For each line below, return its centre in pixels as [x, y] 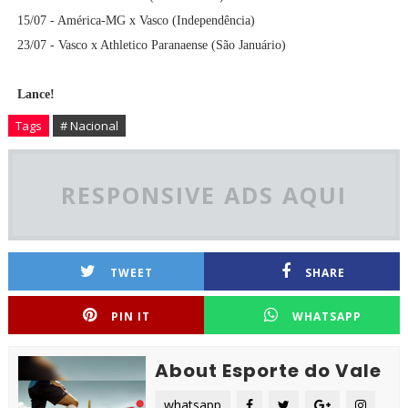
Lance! [36, 95]
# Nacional [89, 126]
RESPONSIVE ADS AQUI [204, 195]
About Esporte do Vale [268, 371]
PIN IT [131, 317]
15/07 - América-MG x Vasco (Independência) [136, 21]
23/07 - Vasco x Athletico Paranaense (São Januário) [151, 46]
